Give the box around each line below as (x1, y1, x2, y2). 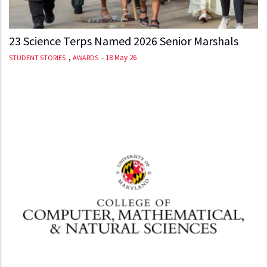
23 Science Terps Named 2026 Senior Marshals (9, 33, 238, 48)
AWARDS (73, 52, 98, 62)
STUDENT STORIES (9, 52, 66, 62)
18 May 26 (105, 52, 136, 63)
